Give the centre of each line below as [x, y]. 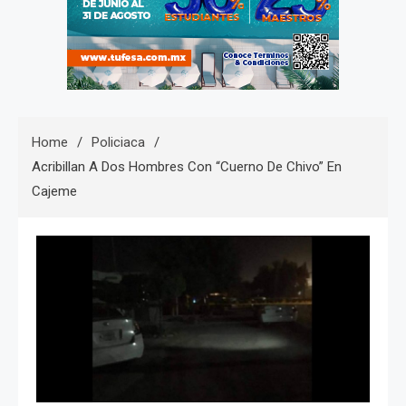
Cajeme [54, 192]
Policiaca [118, 143]
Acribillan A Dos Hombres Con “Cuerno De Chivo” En [187, 167]
